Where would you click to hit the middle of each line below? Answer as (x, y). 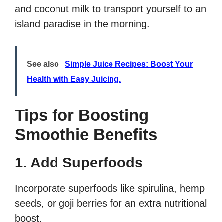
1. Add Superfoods (79, 163)
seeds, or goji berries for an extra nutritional (111, 203)
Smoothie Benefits (86, 135)
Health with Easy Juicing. (74, 79)
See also (43, 64)
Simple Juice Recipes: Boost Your (129, 64)
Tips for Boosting (82, 115)
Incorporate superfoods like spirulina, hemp (110, 189)
